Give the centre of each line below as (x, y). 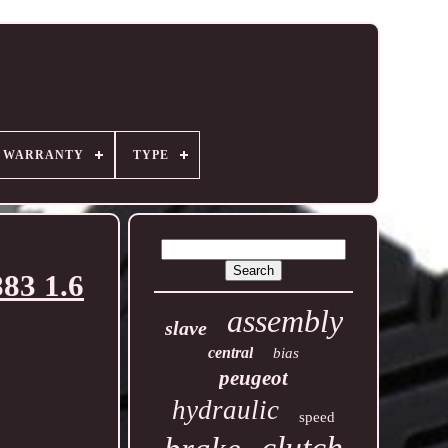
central (231, 352)
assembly (284, 321)
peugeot (254, 378)
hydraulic (226, 410)
